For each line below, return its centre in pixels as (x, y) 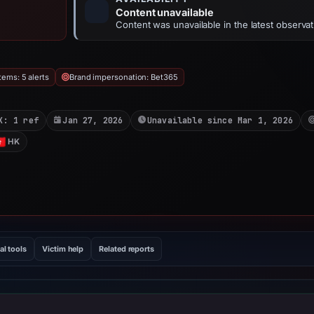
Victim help (63, 249)
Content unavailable (165, 12)
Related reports (127, 249)
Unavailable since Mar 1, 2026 (220, 120)
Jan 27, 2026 (93, 120)
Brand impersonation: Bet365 (123, 77)
